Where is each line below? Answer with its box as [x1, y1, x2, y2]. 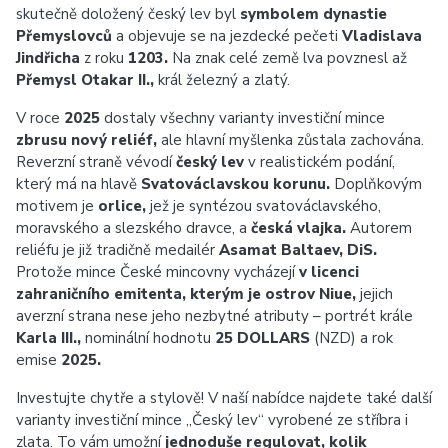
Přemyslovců [16, 26, 112, 46]
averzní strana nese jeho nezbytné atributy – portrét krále [16, 306, 413, 326]
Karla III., [16, 328, 81, 348]
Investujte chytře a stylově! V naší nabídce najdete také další [16, 388, 432, 408]
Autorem [346, 218, 412, 238]
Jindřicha [16, 48, 80, 68]
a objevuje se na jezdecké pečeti [112, 26, 342, 46]
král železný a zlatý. [154, 70, 290, 90]
